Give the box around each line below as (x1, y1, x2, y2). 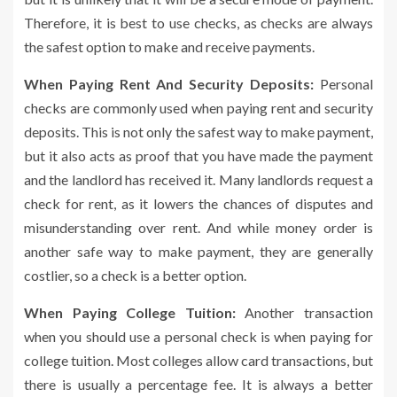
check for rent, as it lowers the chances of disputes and (24, 194, 373, 212)
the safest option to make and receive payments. (24, 37, 315, 55)
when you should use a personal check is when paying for (24, 327, 373, 345)
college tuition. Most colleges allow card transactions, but (24, 351, 373, 369)
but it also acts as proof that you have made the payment (24, 146, 373, 164)
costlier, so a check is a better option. (24, 266, 246, 284)
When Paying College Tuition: (24, 303, 245, 321)
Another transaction (245, 303, 374, 321)
